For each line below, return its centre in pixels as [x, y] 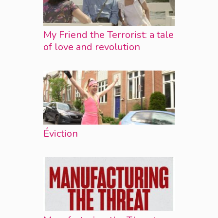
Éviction [61, 133]
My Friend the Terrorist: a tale [109, 35]
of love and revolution [92, 47]
